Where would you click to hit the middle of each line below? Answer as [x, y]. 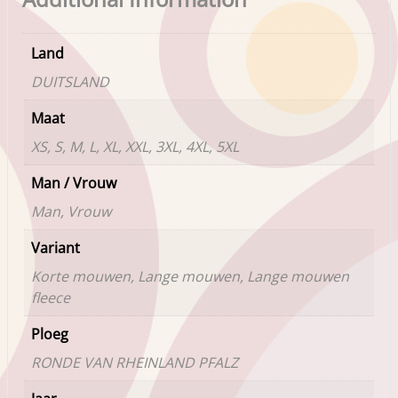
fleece [51, 297]
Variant [56, 247]
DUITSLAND [70, 81]
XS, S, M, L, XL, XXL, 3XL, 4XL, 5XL [135, 146]
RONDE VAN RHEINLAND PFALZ [135, 362]
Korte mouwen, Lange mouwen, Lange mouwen [190, 276]
